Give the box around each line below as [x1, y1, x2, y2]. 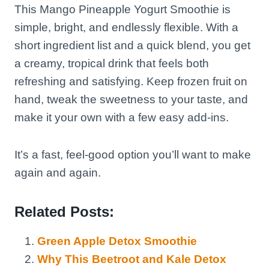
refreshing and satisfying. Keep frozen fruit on [14, 74, 247, 88]
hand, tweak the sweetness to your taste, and [14, 92, 248, 106]
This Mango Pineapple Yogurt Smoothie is [14, 2, 231, 16]
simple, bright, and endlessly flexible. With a [14, 20, 238, 34]
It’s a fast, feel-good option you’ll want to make [14, 148, 251, 161]
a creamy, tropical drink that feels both [14, 56, 209, 70]
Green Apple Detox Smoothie [37, 234, 197, 247]
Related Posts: [14, 203, 114, 220]
